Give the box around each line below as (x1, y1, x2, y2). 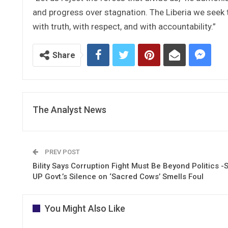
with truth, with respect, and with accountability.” (33, 21, 216, 32)
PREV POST (43, 148, 80, 156)
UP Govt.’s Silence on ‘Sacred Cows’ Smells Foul (33, 172, 204, 181)
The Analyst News (33, 104, 106, 115)
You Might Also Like (45, 203, 125, 214)
